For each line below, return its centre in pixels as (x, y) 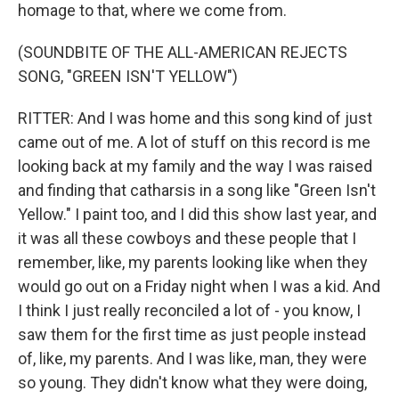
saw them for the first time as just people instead (192, 334)
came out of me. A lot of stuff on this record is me (194, 142)
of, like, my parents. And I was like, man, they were (192, 358)
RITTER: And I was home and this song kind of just (195, 118)
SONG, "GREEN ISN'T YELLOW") (128, 76)
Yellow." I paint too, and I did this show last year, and (197, 214)
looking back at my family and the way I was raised (195, 166)
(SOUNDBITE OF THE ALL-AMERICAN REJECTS (183, 52)
